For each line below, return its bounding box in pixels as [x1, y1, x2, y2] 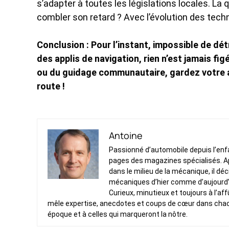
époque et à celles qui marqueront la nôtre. [48, 210, 188, 218]
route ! [37, 80, 65, 91]
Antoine [109, 129, 143, 142]
